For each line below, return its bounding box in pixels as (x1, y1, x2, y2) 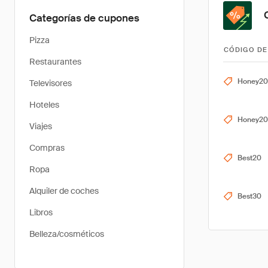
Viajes (29, 121, 52, 132)
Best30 (237, 191, 261, 201)
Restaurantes (29, 56, 81, 67)
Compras (29, 142, 65, 153)
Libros (29, 207, 53, 218)
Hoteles (29, 99, 59, 110)
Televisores (29, 78, 72, 89)
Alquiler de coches (29, 185, 99, 196)
